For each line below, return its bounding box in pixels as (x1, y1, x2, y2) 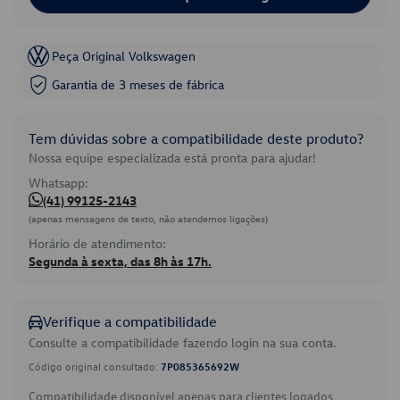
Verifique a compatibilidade (43, 312, 217, 330)
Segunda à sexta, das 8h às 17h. (29, 253, 212, 270)
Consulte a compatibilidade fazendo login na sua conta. (29, 334, 337, 351)
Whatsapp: (29, 174, 88, 191)
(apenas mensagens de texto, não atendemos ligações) (29, 212, 268, 225)
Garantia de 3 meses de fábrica (52, 76, 224, 93)
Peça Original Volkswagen (52, 47, 196, 64)
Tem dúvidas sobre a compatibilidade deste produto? (29, 129, 363, 147)
